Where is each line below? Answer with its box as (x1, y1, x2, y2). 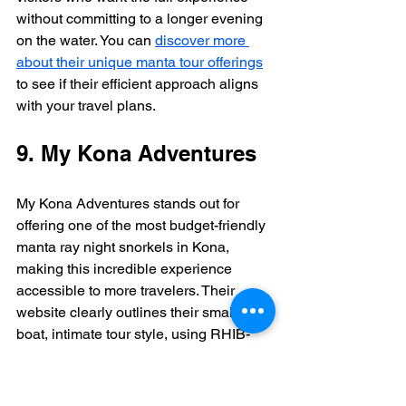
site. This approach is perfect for (16, 368, 222, 386)
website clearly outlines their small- (16, 303, 241, 321)
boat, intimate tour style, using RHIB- (16, 324, 250, 343)
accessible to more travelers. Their (16, 281, 238, 299)
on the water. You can (16, 31, 155, 49)
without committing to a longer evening (16, 9, 266, 27)
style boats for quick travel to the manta (16, 346, 268, 364)
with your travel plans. (16, 96, 156, 114)
